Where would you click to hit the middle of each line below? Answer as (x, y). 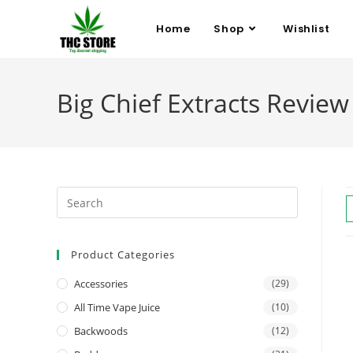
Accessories (101, 284)
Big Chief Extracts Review (203, 103)
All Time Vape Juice (117, 307)
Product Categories (123, 255)
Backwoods (101, 331)
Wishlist (307, 29)
